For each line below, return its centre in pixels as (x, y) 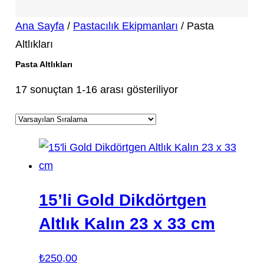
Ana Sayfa (39, 26)
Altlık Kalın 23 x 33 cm (127, 224)
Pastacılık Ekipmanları (125, 26)
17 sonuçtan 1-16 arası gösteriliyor (96, 89)
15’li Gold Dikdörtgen (122, 200)
